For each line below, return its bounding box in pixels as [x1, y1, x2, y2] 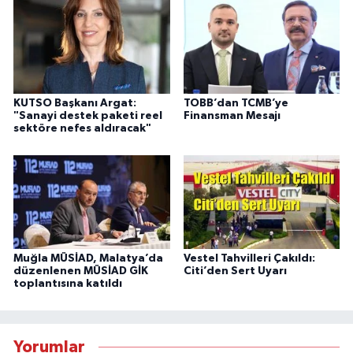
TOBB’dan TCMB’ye [183, 98, 288, 110]
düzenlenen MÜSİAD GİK [13, 266, 148, 277]
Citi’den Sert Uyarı [183, 266, 287, 277]
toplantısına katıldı [13, 278, 122, 290]
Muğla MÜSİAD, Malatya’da [13, 253, 163, 265]
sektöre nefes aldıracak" [13, 123, 151, 135]
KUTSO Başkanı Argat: [13, 98, 136, 110]
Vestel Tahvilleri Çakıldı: [183, 253, 315, 265]
